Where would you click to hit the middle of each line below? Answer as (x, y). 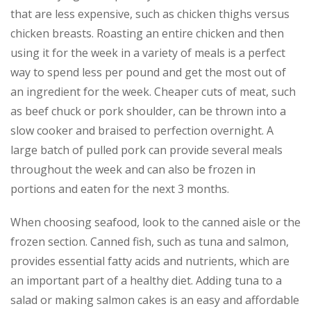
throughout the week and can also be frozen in (133, 169)
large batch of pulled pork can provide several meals (146, 150)
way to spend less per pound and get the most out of (148, 72)
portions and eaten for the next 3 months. (120, 188)
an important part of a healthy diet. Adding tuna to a (146, 280)
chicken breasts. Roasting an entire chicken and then (147, 33)
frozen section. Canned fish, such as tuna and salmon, (150, 241)
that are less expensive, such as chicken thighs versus (150, 14)
